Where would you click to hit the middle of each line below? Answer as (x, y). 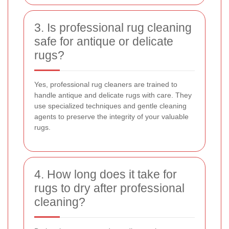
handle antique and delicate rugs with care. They (113, 95)
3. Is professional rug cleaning (113, 28)
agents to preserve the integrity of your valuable (111, 117)
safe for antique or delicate (104, 42)
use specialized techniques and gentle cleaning (110, 106)
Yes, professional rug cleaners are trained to (106, 85)
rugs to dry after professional (109, 188)
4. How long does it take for (106, 175)
